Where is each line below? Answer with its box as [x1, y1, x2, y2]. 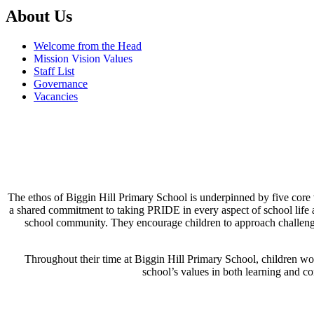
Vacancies [34, 90, 78, 102]
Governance [34, 77, 88, 90]
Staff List [34, 64, 74, 77]
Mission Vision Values [34, 52, 132, 64]
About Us [6, 6, 72, 25]
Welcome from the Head [34, 39, 142, 52]
